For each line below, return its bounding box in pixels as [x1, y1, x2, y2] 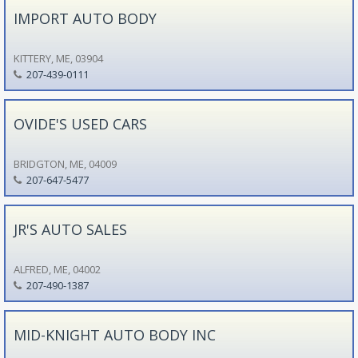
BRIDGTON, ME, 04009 [13, 156, 117, 171]
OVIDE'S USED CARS [13, 113, 147, 133]
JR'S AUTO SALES [13, 219, 127, 239]
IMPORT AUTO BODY [13, 8, 157, 28]
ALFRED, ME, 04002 [13, 261, 101, 276]
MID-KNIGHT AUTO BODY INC [13, 324, 216, 344]
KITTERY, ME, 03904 [13, 50, 103, 66]
